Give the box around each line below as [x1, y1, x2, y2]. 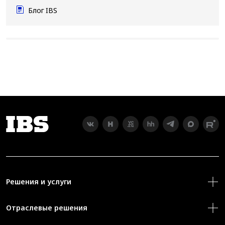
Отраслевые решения [6, 203, 87, 213]
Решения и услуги [6, 177, 71, 187]
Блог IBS [28, 6, 57, 16]
